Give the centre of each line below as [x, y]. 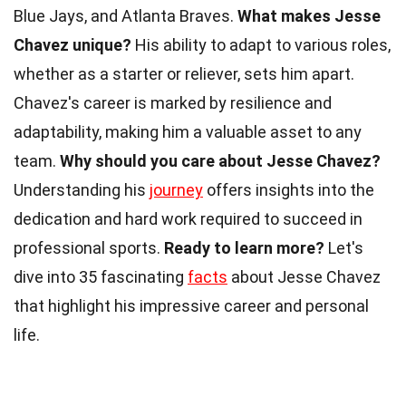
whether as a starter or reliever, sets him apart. [184, 73]
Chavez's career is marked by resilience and [173, 102]
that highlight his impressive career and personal [191, 305]
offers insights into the [289, 189]
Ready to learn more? [244, 247]
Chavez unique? [72, 44]
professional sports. [89, 247]
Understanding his [82, 189]
